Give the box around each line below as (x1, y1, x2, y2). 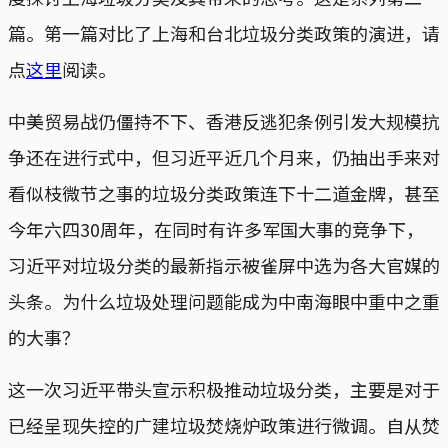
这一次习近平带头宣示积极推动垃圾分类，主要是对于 (8, 375, 440, 402)
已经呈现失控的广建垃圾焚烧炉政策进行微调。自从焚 (8, 411, 440, 438)
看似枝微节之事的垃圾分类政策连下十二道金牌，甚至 (8, 179, 440, 206)
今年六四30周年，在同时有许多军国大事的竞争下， (8, 215, 424, 242)
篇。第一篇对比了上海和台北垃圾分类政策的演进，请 (8, 19, 440, 46)
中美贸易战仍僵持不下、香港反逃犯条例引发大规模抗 (8, 107, 440, 134)
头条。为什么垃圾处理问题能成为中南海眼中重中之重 (8, 287, 440, 314)
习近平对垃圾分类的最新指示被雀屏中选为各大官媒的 (8, 251, 440, 278)
